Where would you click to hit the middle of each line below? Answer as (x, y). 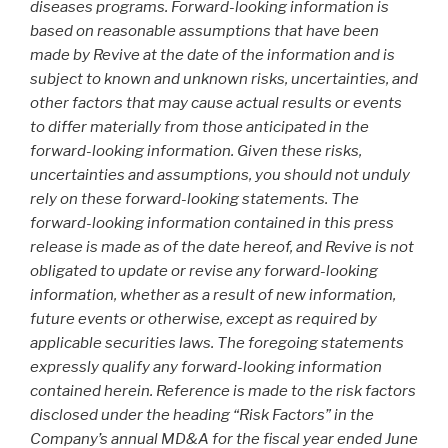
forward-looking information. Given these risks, (196, 151)
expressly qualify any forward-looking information (206, 367)
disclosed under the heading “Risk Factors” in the (202, 415)
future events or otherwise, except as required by (203, 319)
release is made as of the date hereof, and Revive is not (222, 247)
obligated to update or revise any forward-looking (204, 271)
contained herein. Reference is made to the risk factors (223, 391)
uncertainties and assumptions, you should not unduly (220, 175)
